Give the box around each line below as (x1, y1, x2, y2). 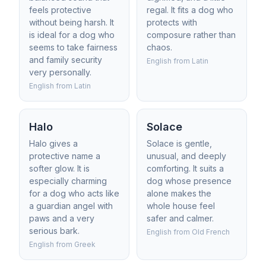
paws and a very (29, 213, 94, 223)
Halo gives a (29, 138, 78, 148)
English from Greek (29, 240, 96, 249)
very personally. (29, 67, 91, 77)
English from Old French (147, 227, 230, 236)
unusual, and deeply (147, 151, 226, 161)
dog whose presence (147, 176, 232, 186)
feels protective (29, 5, 91, 15)
